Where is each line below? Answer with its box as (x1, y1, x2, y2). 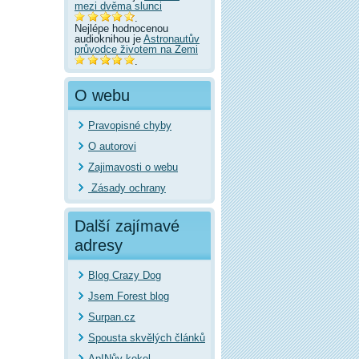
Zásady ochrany (88, 181, 166, 194)
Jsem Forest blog (88, 289, 169, 302)
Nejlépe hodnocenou (75, 22, 168, 34)
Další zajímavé (75, 216, 179, 235)
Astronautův (143, 32, 200, 45)
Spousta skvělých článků (88, 331, 205, 344)
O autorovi (88, 139, 136, 152)
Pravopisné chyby (88, 119, 171, 131)
